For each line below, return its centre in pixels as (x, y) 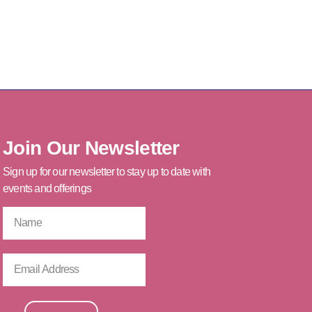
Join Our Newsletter (91, 148)
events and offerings (47, 188)
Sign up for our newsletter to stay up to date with (107, 171)
